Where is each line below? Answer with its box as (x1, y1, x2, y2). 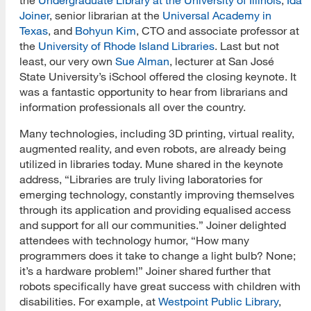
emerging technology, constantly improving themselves (19, 187, 294, 201)
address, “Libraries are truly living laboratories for (19, 172, 262, 185)
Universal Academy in (162, 8, 271, 22)
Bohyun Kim (75, 24, 136, 37)
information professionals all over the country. (19, 100, 249, 113)
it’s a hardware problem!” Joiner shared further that (19, 264, 271, 277)
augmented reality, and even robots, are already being (19, 142, 286, 155)
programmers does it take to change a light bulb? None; (19, 249, 296, 262)
